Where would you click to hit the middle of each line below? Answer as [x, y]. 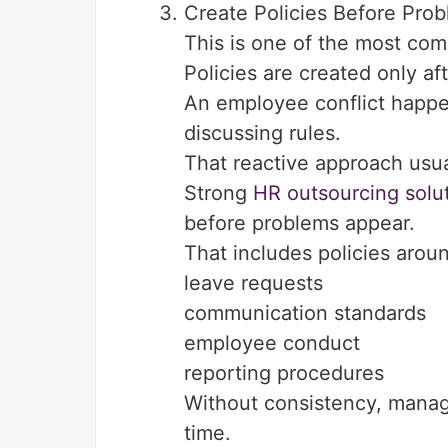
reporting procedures [284, 373]
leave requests [253, 283]
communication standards [305, 313]
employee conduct [272, 343]
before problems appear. [299, 223]
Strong [218, 193]
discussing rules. [262, 133]
